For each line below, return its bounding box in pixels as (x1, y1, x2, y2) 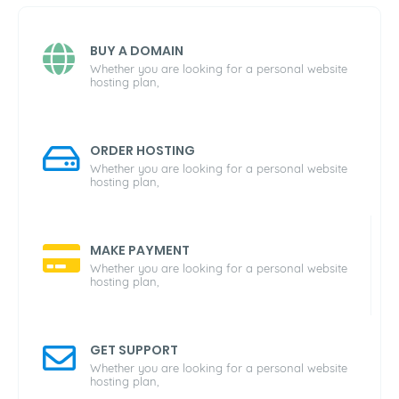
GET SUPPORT (90, 341, 178, 359)
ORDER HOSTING (90, 142, 195, 159)
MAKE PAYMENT (90, 241, 190, 259)
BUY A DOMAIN (90, 42, 183, 60)
